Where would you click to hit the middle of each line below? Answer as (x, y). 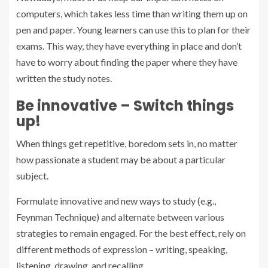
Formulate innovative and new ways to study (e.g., (116, 200)
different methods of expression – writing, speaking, (122, 249)
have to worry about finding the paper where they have (127, 62)
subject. (33, 175)
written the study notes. (64, 78)
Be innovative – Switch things (125, 105)
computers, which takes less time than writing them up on (132, 13)
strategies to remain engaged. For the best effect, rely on (131, 233)
